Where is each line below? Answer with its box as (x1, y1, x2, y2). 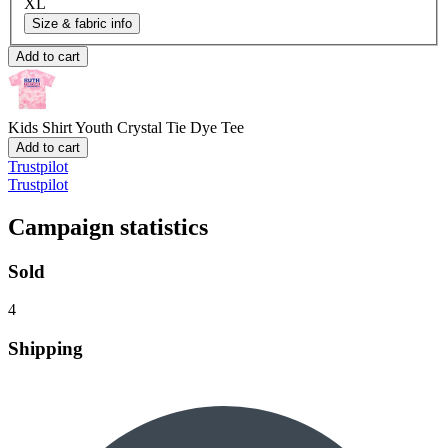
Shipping (8, 338, 83, 360)
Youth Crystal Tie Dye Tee (75, 118, 244, 136)
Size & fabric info (32, 15, 132, 31)
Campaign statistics (8, 213, 208, 240)
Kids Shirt (8, 118, 72, 136)
